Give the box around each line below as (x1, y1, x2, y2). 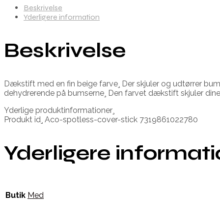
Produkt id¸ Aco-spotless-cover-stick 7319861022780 (4, 114, 198, 124)
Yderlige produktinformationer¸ (4, 105, 114, 115)
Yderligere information (24, 12, 100, 22)
